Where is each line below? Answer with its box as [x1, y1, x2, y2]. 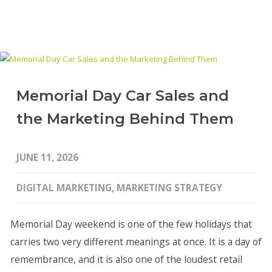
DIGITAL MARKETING [16, 181, 112, 194]
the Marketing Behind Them [16, 110, 234, 127]
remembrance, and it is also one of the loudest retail [10, 253, 242, 266]
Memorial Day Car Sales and [16, 87, 229, 104]
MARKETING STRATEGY [116, 181, 222, 194]
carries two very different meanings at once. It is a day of [10, 235, 262, 248]
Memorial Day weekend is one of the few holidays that [10, 217, 252, 231]
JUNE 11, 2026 [16, 151, 78, 164]
